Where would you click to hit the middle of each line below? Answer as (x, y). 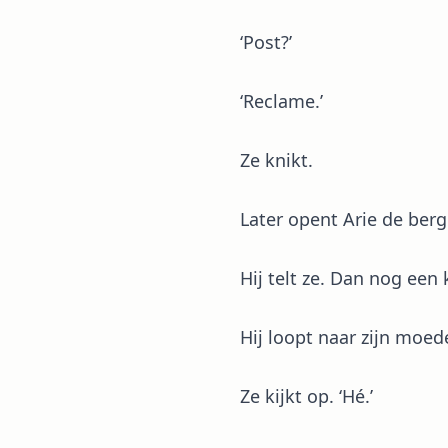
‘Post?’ (266, 42)
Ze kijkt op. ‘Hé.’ (306, 396)
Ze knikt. (276, 160)
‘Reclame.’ (281, 101)
